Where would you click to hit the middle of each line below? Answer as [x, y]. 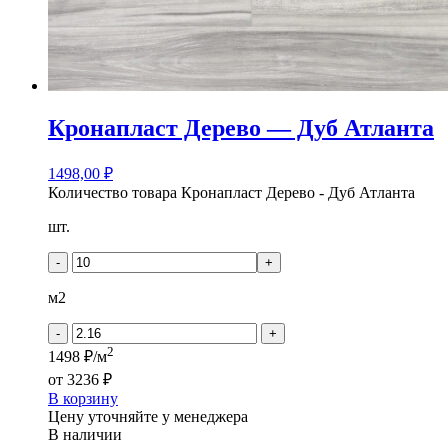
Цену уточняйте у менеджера [148, 416]
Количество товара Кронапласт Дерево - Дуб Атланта [231, 193]
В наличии [85, 434]
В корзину [83, 398]
